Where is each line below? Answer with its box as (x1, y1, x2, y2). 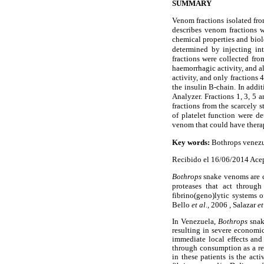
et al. (192, 200, 207, 209)
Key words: (172, 137, 212, 147)
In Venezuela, (172, 217, 219, 226)
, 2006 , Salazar (207, 200, 258, 209)
